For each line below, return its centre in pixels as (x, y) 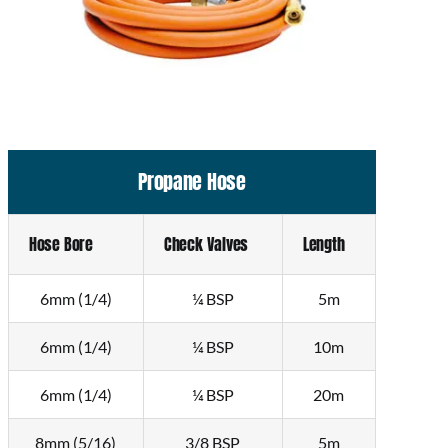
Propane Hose (192, 182)
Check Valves (206, 244)
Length (323, 244)
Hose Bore (60, 244)
